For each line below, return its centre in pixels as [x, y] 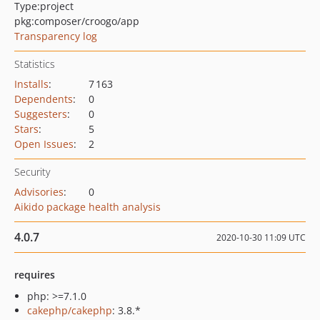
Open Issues [44, 144]
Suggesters [41, 114]
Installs [31, 84]
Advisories [39, 192]
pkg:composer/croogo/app [77, 21]
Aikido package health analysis [87, 207]
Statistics [35, 64]
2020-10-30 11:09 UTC [261, 237]
